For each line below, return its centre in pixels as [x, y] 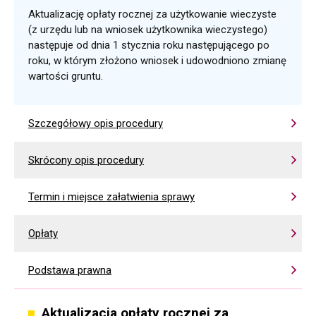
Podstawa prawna [70, 270]
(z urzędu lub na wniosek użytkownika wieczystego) [148, 30]
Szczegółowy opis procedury [96, 123]
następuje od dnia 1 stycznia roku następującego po [149, 45]
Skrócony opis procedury [86, 160]
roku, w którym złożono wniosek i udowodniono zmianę [157, 61]
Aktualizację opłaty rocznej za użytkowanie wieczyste [152, 14]
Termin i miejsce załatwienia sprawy [111, 197]
